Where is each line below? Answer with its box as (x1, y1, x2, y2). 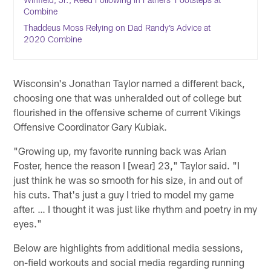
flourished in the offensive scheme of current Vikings (13, 105, 241, 118)
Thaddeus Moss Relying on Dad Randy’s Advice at (24, 22, 211, 33)
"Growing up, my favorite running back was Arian (13, 144, 227, 157)
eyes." (13, 217, 42, 229)
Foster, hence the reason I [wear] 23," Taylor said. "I (13, 158, 240, 171)
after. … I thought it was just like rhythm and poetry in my (13, 202, 258, 215)
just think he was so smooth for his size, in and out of (13, 173, 243, 186)
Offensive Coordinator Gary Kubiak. (13, 120, 168, 132)
